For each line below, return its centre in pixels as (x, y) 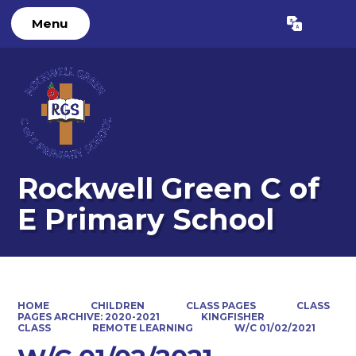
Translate (301, 27)
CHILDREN (118, 305)
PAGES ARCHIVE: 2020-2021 (89, 316)
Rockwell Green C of (169, 189)
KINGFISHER (233, 316)
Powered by (208, 27)
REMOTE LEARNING (143, 327)
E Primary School (146, 220)
